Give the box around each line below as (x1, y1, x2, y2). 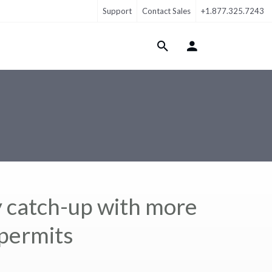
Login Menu (185, 44, 238, 56)
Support (103, 6, 132, 16)
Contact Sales (142, 6, 191, 16)
